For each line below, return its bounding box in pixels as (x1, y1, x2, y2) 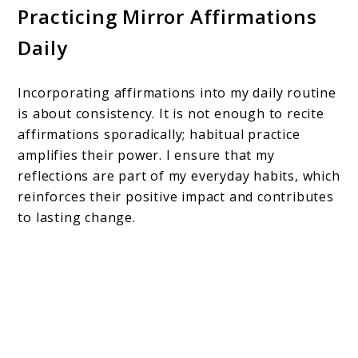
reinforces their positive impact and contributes (18, 188, 334, 206)
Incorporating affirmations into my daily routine (18, 84, 336, 102)
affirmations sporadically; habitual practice (18, 125, 300, 144)
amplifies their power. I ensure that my (18, 146, 275, 165)
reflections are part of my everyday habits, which (18, 167, 340, 185)
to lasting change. (18, 209, 136, 227)
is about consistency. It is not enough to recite (18, 105, 324, 123)
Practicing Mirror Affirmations (18, 3, 317, 30)
